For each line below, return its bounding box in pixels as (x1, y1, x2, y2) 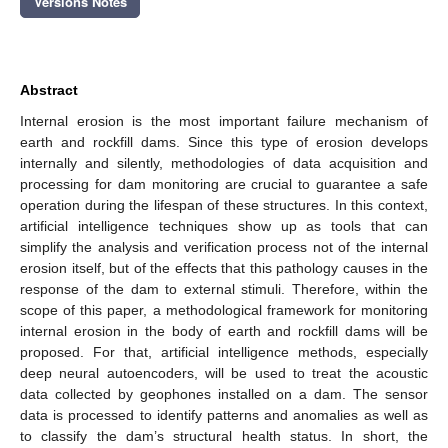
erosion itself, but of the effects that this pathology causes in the (20, 259, 428, 276)
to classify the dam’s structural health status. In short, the (20, 427, 428, 444)
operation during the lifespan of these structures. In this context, (20, 196, 428, 213)
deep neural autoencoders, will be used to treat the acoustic (20, 364, 428, 381)
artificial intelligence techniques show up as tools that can (20, 217, 428, 234)
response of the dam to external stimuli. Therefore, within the (20, 280, 428, 297)
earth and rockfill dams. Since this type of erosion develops (20, 133, 428, 150)
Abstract (20, 81, 78, 98)
